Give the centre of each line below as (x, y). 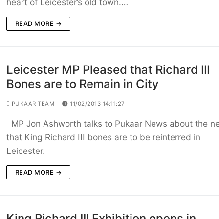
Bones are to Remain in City (82, 84)
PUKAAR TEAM (32, 104)
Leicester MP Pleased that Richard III (108, 70)
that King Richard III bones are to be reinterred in (103, 137)
